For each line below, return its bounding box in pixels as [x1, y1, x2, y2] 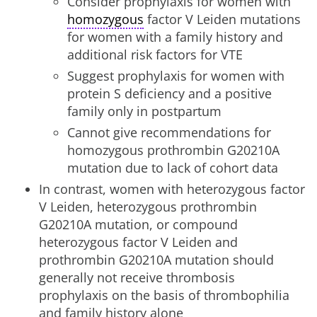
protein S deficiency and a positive [67, 85, 272, 102]
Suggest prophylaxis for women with [67, 67, 284, 84]
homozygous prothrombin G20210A [67, 142, 279, 158]
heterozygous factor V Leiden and [39, 234, 238, 250]
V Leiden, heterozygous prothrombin [39, 198, 257, 215]
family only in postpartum [67, 103, 221, 120]
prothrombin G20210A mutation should [39, 251, 274, 268]
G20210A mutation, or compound [39, 216, 238, 233]
